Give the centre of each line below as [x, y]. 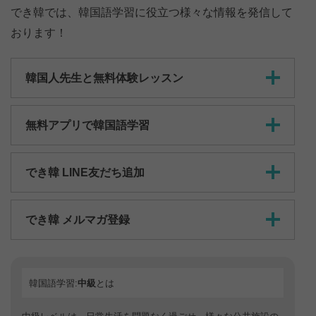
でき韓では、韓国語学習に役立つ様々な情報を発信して [152, 13]
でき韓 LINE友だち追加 [85, 172]
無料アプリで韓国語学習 [87, 125]
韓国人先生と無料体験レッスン [104, 78]
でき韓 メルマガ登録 [78, 219]
